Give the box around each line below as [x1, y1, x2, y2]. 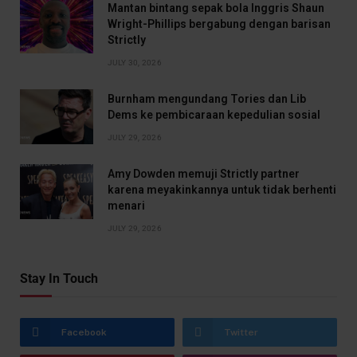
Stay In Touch [20, 270, 98, 286]
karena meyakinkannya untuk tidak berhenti [108, 182, 336, 196]
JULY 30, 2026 [108, 57, 162, 67]
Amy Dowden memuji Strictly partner [108, 167, 300, 180]
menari [108, 198, 145, 212]
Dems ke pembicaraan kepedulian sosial [108, 108, 320, 121]
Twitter [224, 326, 258, 338]
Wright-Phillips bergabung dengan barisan [108, 17, 331, 30]
